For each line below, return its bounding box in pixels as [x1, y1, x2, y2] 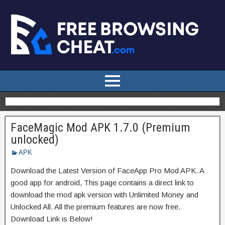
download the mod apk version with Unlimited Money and [11, 190, 198, 199]
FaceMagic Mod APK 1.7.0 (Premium [11, 120, 190, 135]
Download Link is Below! [11, 214, 93, 223]
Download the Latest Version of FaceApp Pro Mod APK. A [11, 166, 204, 175]
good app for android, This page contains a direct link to [11, 178, 194, 187]
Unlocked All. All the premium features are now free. [11, 202, 180, 211]
